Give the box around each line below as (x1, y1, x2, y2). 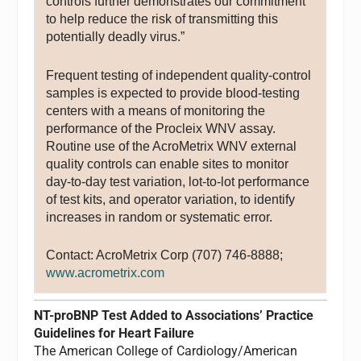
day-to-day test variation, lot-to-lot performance (46, 174, 310, 189)
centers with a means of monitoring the (46, 103, 266, 118)
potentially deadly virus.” (46, 30, 185, 44)
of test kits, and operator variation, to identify (46, 192, 296, 206)
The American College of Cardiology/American (34, 342, 298, 359)
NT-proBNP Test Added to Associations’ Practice (34, 307, 314, 323)
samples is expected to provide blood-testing (46, 85, 301, 100)
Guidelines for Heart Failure (34, 325, 195, 341)
